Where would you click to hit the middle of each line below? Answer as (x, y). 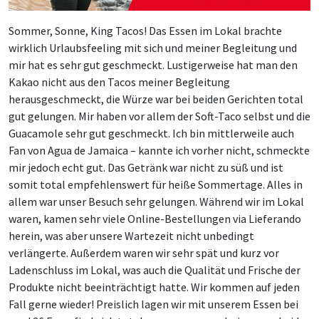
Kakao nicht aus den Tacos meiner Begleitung (119, 82)
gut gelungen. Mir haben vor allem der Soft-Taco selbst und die (159, 116)
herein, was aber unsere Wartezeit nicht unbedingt (131, 236)
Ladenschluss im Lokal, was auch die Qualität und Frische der (155, 270)
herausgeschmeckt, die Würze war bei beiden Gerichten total (156, 99)
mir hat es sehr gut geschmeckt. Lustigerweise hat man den (153, 65)
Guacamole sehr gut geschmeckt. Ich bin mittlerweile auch (151, 134)
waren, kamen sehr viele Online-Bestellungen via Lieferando (155, 219)
